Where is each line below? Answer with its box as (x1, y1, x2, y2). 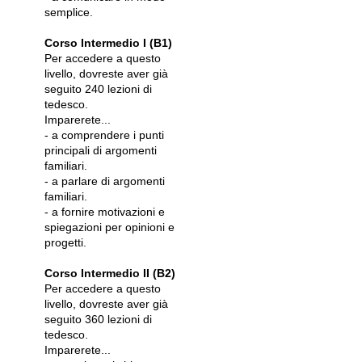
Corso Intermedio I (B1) (44, 36, 172, 49)
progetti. (44, 236, 86, 249)
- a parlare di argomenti (44, 175, 165, 187)
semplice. (44, 6, 93, 19)
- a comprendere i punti (44, 128, 164, 141)
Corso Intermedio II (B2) (44, 267, 175, 280)
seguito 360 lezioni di (44, 313, 152, 326)
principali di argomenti (44, 144, 157, 157)
